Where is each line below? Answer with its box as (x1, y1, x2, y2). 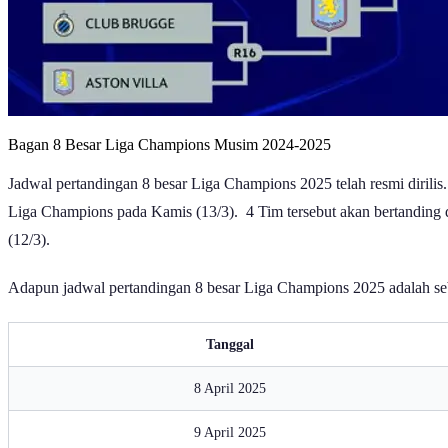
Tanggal (206, 335, 254, 352)
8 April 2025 (194, 379, 266, 396)
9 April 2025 (194, 423, 266, 440)
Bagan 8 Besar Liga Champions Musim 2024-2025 (8, 135, 331, 153)
